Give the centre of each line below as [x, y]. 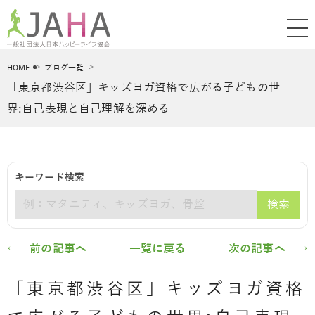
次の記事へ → [268, 249]
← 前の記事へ [47, 249]
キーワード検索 [50, 178]
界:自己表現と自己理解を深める [89, 109]
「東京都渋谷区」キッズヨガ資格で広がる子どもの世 [143, 88]
